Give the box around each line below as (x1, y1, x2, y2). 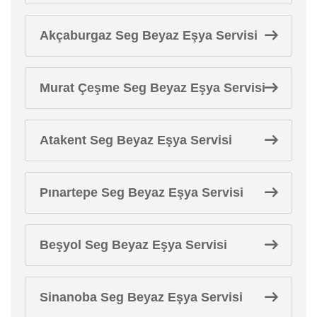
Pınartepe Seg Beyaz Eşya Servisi (40, 185, 243, 200)
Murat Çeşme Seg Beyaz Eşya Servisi (40, 80, 265, 95)
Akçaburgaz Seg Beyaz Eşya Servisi (40, 28, 258, 42)
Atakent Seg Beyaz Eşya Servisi (40, 132, 232, 147)
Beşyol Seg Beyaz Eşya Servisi (40, 237, 227, 252)
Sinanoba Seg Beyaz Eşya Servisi (40, 289, 243, 304)
